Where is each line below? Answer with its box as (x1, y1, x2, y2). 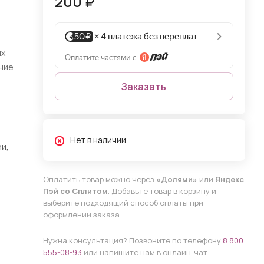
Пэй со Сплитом (42, 186, 108, 196)
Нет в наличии (70, 134, 126, 146)
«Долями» (156, 174, 197, 184)
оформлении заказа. (42, 209, 121, 220)
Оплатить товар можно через (42, 174, 156, 184)
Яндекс (214, 174, 244, 184)
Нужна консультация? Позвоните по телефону (42, 235, 223, 246)
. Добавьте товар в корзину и (107, 186, 216, 196)
